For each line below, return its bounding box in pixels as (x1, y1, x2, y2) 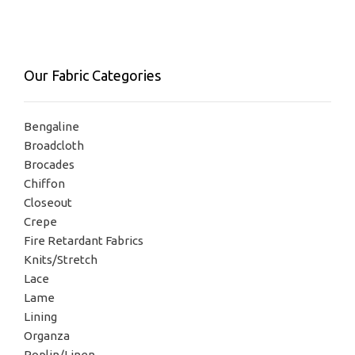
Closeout (24, 196, 72, 210)
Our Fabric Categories (24, 67, 161, 84)
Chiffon (24, 177, 65, 191)
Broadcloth (24, 139, 84, 153)
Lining (24, 310, 57, 324)
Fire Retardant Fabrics (24, 234, 143, 248)
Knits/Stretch (24, 253, 97, 267)
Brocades (24, 158, 74, 172)
